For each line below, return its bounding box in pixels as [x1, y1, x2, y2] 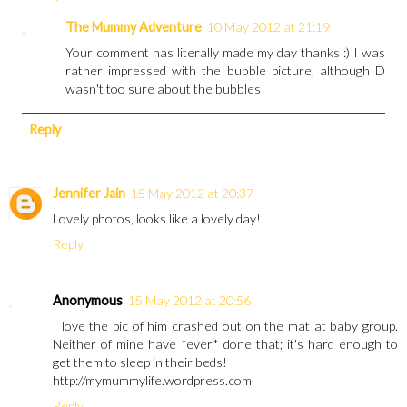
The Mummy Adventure [65, 19, 203, 35]
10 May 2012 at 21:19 [207, 19, 331, 35]
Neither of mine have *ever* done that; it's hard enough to [53, 336, 398, 352]
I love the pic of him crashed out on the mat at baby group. [53, 318, 398, 334]
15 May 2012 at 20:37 [131, 185, 253, 202]
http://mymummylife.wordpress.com [53, 372, 252, 389]
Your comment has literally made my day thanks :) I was [65, 45, 385, 61]
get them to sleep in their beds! [53, 354, 227, 371]
